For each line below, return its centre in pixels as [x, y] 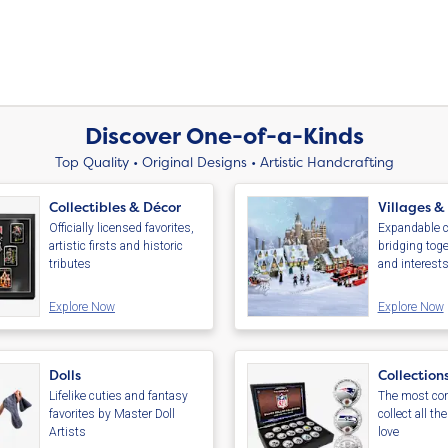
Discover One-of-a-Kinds [224, 136]
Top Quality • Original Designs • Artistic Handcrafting [224, 161]
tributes [70, 264]
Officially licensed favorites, [122, 228]
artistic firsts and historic [116, 246]
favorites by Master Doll [112, 414]
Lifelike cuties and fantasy [119, 396]
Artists [68, 432]
